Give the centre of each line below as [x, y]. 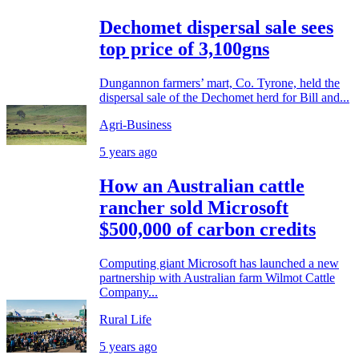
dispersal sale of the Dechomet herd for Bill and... [224, 97]
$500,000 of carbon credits [208, 229]
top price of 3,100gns [184, 49]
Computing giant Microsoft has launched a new [219, 263]
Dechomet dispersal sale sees [216, 27]
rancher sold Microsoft [194, 207]
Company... [129, 292]
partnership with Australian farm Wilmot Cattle [217, 277]
